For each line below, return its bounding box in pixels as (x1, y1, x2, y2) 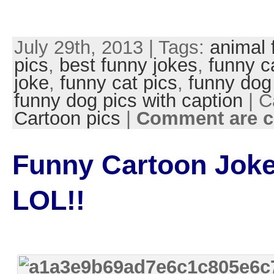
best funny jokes (59, 54, 198, 76)
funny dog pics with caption (13, 90, 243, 112)
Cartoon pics (13, 108, 120, 130)
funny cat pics (59, 72, 177, 94)
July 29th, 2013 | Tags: (13, 37, 210, 59)
